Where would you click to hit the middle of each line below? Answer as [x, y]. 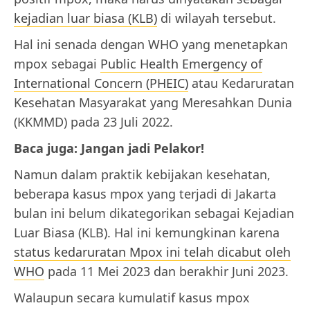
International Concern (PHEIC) [101, 83]
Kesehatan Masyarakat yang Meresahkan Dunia [153, 103]
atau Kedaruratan [241, 83]
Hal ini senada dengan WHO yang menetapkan [151, 45]
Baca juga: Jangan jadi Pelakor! [109, 148]
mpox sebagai [57, 64]
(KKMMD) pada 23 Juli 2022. [93, 122]
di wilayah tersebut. [217, 18]
